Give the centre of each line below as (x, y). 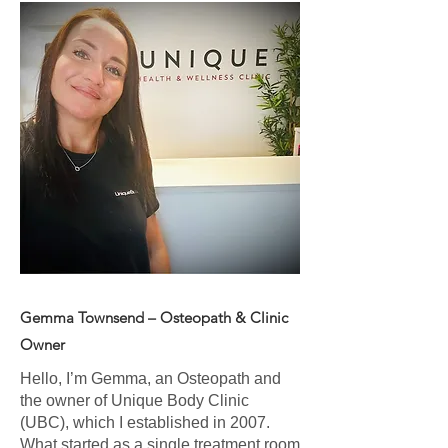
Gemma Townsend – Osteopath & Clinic (154, 317)
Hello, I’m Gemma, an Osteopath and (150, 378)
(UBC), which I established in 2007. (145, 422)
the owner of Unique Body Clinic (134, 400)
